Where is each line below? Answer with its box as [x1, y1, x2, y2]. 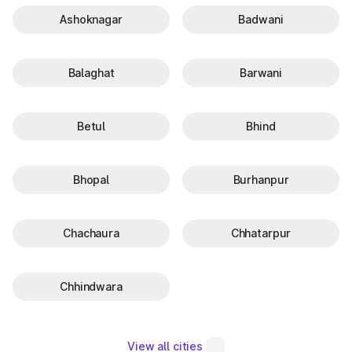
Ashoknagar [60, 13, 123, 26]
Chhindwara [60, 280, 123, 293]
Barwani [239, 66, 283, 79]
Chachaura [63, 226, 119, 240]
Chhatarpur [230, 226, 291, 240]
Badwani [238, 13, 284, 26]
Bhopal [72, 173, 110, 186]
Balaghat [68, 66, 115, 79]
